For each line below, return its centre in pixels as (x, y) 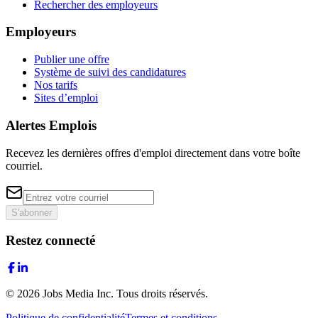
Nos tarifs (56, 85)
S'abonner (32, 212)
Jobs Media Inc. (78, 294)
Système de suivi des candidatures (110, 72)
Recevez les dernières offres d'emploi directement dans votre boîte (153, 153)
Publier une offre (72, 60)
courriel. (24, 165)
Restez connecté (50, 241)
